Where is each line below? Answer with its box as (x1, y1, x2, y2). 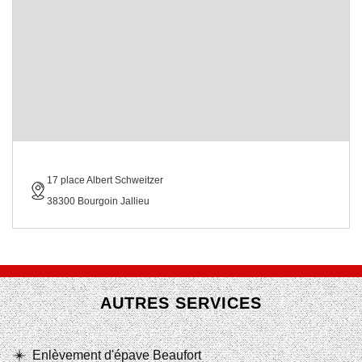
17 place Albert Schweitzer (47, 175, 163, 186)
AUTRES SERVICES (100, 294, 262, 312)
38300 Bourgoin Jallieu (47, 196, 149, 207)
